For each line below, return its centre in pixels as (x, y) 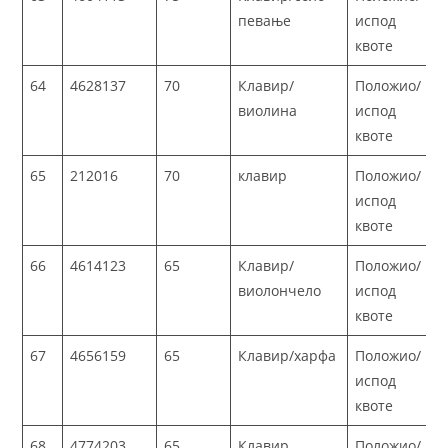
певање (265, 21)
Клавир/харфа (287, 356)
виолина (268, 111)
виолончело (280, 291)
